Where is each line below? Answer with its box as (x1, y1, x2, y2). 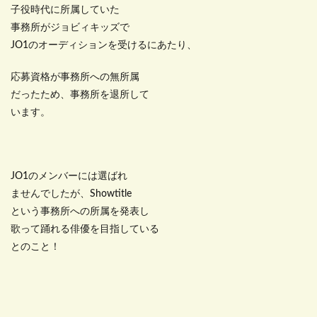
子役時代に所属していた (11, 5, 120, 16)
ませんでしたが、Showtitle (11, 189, 132, 200)
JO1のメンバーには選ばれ (11, 171, 127, 182)
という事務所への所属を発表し (11, 207, 149, 217)
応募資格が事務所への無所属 (11, 72, 139, 83)
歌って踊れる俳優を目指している (11, 224, 159, 235)
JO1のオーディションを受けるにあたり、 (11, 40, 197, 51)
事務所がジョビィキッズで (11, 23, 129, 33)
